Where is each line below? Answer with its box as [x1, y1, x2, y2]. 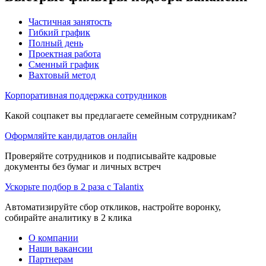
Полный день [28, 37, 83, 48]
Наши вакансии [28, 243, 93, 254]
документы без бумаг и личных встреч [5, 161, 161, 172]
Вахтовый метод [28, 69, 96, 80]
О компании [28, 232, 78, 243]
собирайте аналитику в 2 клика [5, 212, 132, 223]
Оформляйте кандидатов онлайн [5, 130, 137, 141]
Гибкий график [28, 27, 90, 37]
